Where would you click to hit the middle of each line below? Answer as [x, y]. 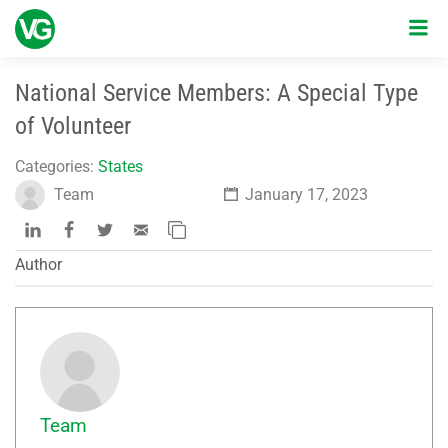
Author [38, 264]
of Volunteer [73, 126]
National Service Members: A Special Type [216, 93]
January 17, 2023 [304, 194]
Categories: [56, 166]
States [120, 166]
